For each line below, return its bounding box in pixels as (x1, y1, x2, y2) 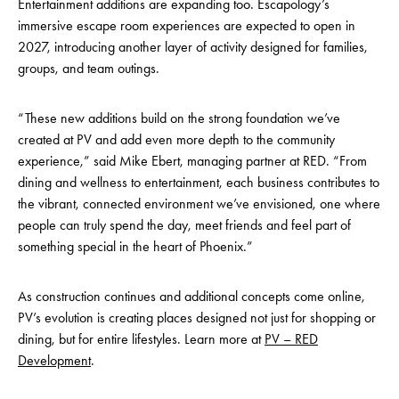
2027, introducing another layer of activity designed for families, (18, 37, 368, 55)
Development (18, 351, 91, 369)
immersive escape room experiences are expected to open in (18, 16, 355, 34)
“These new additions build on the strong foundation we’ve (18, 109, 340, 126)
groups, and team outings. (18, 59, 159, 77)
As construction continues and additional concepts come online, (18, 287, 365, 305)
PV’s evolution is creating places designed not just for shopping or (18, 308, 376, 326)
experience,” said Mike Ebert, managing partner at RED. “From (18, 151, 367, 169)
